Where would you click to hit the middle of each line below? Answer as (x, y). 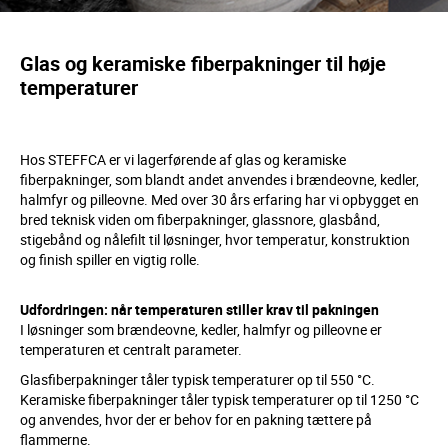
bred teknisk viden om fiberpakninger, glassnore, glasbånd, (200, 219)
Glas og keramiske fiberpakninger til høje (203, 63)
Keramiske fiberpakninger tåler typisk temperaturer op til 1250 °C (219, 399)
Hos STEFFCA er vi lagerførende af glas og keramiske (183, 159)
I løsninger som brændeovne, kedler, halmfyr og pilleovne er (201, 329)
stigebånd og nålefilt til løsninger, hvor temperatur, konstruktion (215, 239)
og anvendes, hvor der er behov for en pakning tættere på (196, 419)
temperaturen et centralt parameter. (131, 349)
